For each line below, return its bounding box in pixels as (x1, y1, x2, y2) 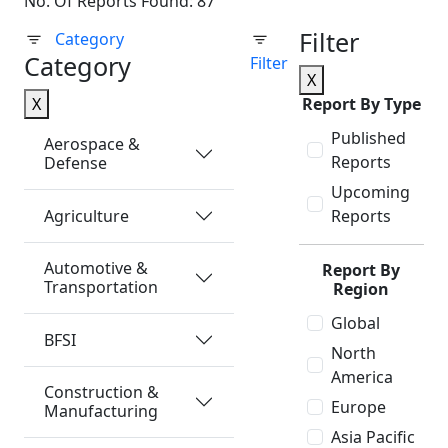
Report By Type (301, 93, 421, 115)
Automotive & (44, 257, 148, 279)
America (330, 366, 393, 388)
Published (330, 127, 406, 149)
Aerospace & (44, 133, 140, 155)
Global (330, 312, 380, 334)
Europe (330, 396, 386, 418)
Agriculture (44, 204, 129, 227)
